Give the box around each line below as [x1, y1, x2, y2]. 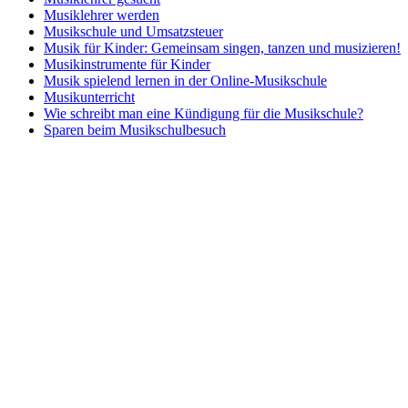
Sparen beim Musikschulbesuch [44, 121, 226, 138]
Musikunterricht [44, 88, 135, 105]
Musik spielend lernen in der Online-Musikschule [44, 72, 327, 88]
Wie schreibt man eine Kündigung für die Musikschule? [44, 105, 363, 121]
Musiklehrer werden [44, 6, 159, 23]
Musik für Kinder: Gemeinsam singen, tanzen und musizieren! [44, 39, 401, 56]
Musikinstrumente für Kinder [44, 56, 210, 72]
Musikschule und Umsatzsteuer [44, 23, 223, 39]
